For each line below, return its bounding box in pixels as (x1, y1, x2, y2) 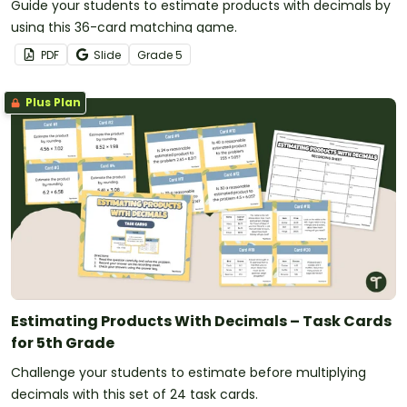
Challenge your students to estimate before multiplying (11, 363, 366, 382)
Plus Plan (23, 94, 81, 111)
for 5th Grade (11, 333, 114, 354)
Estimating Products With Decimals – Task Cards (11, 311, 392, 333)
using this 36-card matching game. (11, 18, 237, 37)
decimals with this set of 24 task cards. (11, 385, 258, 404)
